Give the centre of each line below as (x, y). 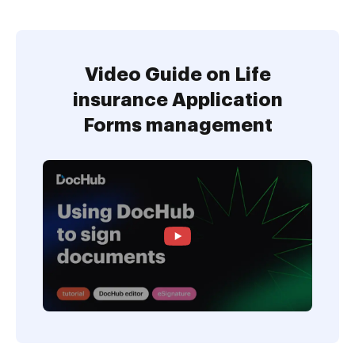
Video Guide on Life (177, 74)
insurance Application (177, 100)
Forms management (177, 125)
